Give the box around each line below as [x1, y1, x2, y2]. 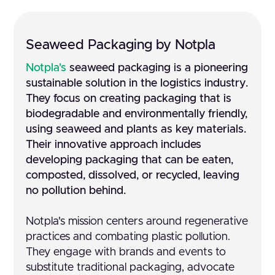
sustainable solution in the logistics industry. [26, 78, 249, 89]
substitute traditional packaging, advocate [26, 262, 235, 273]
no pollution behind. [26, 185, 126, 196]
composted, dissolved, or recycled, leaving [26, 170, 240, 181]
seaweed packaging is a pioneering [66, 63, 249, 74]
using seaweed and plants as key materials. [26, 124, 247, 135]
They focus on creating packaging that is [26, 93, 232, 104]
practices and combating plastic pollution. [26, 231, 231, 242]
